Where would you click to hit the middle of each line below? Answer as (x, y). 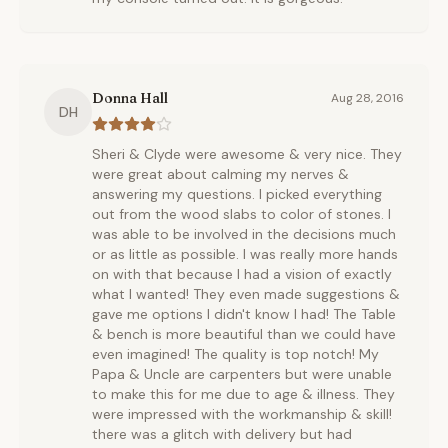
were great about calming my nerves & (220, 174)
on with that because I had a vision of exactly (242, 274)
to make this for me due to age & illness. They (243, 394)
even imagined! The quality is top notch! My (235, 354)
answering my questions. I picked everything (237, 194)
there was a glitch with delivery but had (222, 434)
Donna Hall (130, 98)
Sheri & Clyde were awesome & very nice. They (247, 154)
